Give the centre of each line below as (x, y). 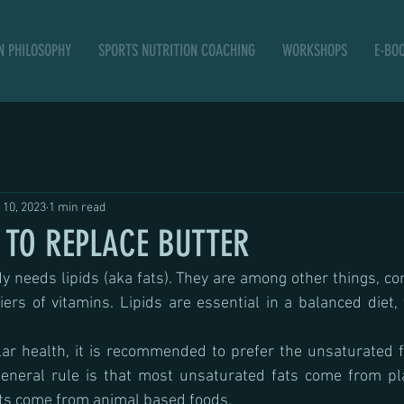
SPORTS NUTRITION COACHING (177, 50)
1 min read (77, 207)
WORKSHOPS (315, 50)
